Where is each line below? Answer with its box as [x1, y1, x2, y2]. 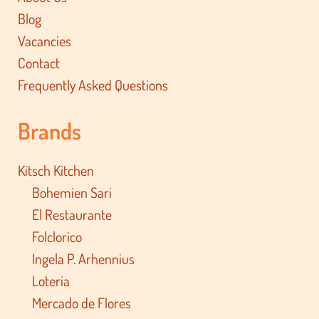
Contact [18, 53, 61, 72]
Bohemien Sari [32, 182, 113, 202]
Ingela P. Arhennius [32, 249, 135, 268]
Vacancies [18, 31, 72, 50]
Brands [18, 115, 82, 145]
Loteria [32, 271, 70, 290]
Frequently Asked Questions [18, 75, 169, 94]
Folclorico [32, 226, 83, 246]
